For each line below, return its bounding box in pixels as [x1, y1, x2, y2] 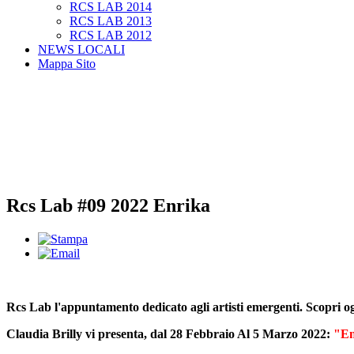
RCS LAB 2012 [70, 28, 152, 42]
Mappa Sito [38, 57, 96, 70]
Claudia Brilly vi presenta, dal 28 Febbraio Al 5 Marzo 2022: [6, 327, 333, 341]
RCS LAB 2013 [70, 14, 152, 28]
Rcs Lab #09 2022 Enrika [6, 195, 210, 217]
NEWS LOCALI [38, 43, 125, 56]
